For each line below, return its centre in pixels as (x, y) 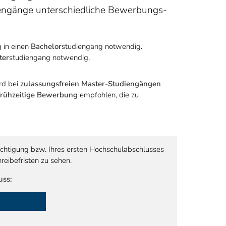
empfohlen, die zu (108, 95)
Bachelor (46, 46)
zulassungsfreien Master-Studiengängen (91, 84)
